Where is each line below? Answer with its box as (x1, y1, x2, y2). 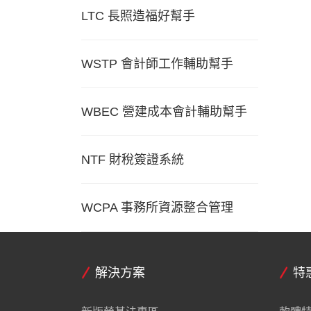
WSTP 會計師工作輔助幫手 (81, 56, 233, 71)
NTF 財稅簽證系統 (81, 152, 184, 167)
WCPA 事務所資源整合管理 (81, 200, 233, 215)
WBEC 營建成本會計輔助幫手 (81, 104, 247, 119)
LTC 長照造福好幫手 (81, 8, 195, 23)
